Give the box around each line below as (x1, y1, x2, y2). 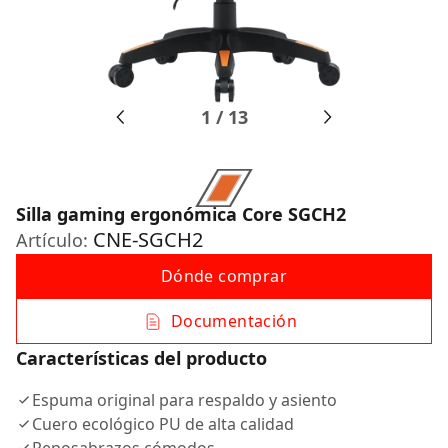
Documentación (170, 310, 298, 332)
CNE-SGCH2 (93, 226, 203, 253)
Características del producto (16, 346, 267, 370)
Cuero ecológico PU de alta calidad (32, 413, 294, 435)
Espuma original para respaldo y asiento (32, 389, 337, 411)
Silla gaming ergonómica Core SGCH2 (16, 202, 346, 226)
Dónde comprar (160, 265, 288, 287)
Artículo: (16, 228, 93, 252)
